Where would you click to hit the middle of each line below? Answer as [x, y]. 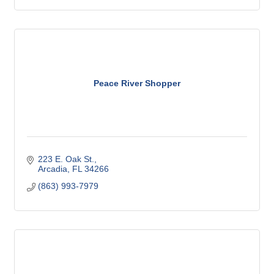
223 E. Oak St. [66, 159]
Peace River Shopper [137, 83]
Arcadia [52, 169]
